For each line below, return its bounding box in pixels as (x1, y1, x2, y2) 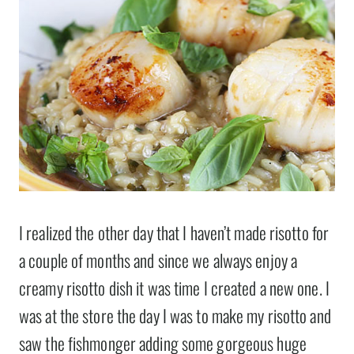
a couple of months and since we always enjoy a (19, 247, 298, 273)
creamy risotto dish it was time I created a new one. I (19, 275, 330, 301)
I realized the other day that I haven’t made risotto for (19, 220, 330, 246)
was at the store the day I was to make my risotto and (19, 303, 331, 329)
